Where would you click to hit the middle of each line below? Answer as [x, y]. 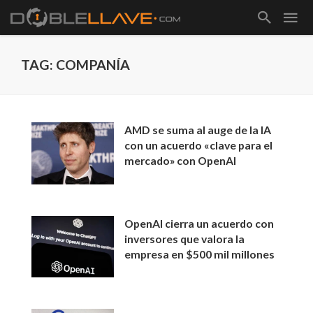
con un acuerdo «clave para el [199, 145]
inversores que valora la [185, 238]
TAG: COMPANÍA [75, 65]
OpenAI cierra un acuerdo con [199, 223]
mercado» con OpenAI [181, 160]
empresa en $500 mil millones [200, 254]
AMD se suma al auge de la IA [198, 130]
